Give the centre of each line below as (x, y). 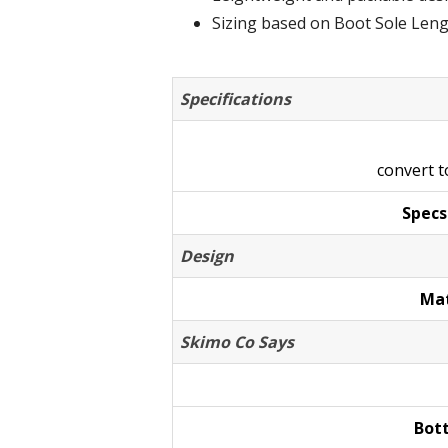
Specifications (235, 99)
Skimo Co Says (237, 342)
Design (207, 256)
